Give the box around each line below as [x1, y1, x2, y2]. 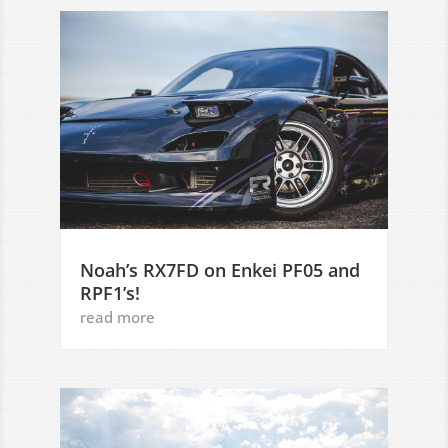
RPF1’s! [80, 281, 140, 306]
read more [80, 307, 155, 328]
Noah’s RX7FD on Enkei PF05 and [80, 258, 360, 283]
